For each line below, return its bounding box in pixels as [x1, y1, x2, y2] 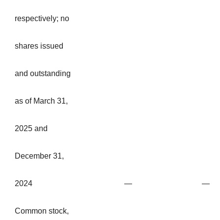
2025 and [15, 124, 48, 133]
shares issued [15, 42, 63, 51]
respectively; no [15, 14, 69, 23]
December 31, [15, 152, 64, 161]
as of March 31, [15, 97, 68, 106]
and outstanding [15, 69, 71, 78]
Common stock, [15, 207, 69, 216]
